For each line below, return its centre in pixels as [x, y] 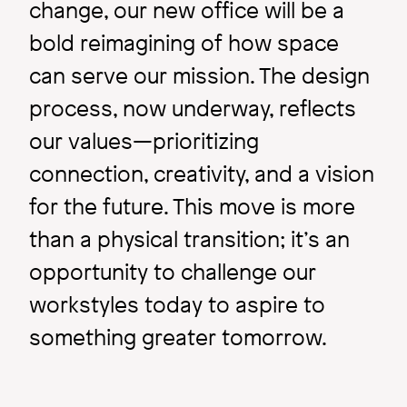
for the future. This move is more [192, 206]
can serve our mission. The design [199, 75]
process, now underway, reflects [193, 108]
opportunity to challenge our [173, 271]
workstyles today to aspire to [177, 304]
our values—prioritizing [144, 140]
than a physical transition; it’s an [189, 238]
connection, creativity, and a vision [202, 173]
